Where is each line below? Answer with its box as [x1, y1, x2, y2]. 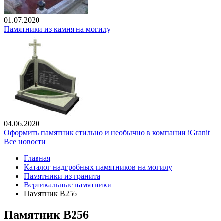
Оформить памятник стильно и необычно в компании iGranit [4, 128, 210, 137]
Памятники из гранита [24, 172, 100, 181]
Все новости [4, 137, 46, 146]
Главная [24, 154, 50, 163]
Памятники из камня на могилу [4, 25, 110, 34]
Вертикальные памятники [24, 181, 111, 189]
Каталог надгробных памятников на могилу [24, 163, 172, 172]
